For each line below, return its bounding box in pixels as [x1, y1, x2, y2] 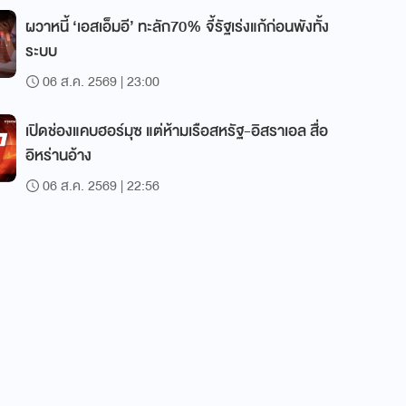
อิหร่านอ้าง [25, 142, 92, 169]
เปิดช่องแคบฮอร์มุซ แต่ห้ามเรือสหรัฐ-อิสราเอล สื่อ [25, 118, 328, 144]
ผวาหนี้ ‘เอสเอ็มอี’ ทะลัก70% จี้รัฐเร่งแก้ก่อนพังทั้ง [25, 14, 329, 40]
